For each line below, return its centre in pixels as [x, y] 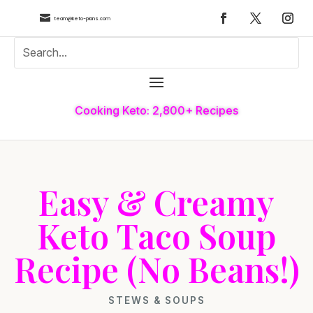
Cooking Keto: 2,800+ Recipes [156, 110]
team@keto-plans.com [82, 18]
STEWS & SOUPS [156, 300]
